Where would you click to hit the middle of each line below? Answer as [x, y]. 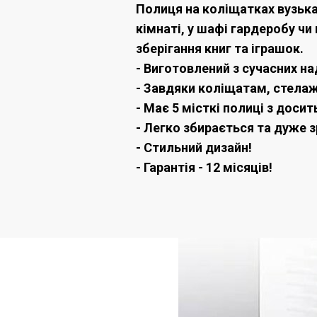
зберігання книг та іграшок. [220, 49]
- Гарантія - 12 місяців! [204, 168]
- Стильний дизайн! [194, 148]
